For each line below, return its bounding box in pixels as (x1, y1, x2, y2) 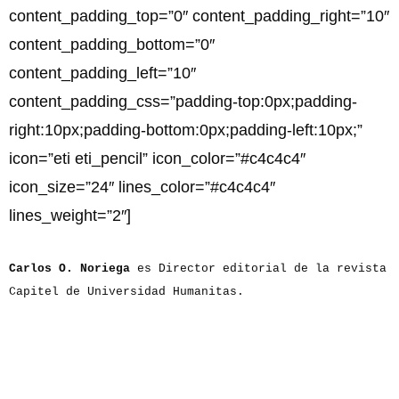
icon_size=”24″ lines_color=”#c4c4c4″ (9, 178, 275, 197)
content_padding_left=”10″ (9, 64, 196, 83)
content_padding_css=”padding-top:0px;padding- (9, 93, 357, 111)
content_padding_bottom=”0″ (9, 36, 215, 54)
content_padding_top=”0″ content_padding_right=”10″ (9, 7, 389, 26)
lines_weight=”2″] (9, 207, 131, 225)
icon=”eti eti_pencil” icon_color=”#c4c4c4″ (9, 150, 305, 168)
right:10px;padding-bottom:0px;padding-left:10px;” (9, 121, 362, 140)
